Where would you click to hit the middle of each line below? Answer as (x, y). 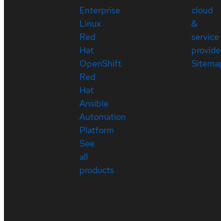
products (97, 170)
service (205, 37)
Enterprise (100, 10)
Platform (97, 130)
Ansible (94, 103)
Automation (103, 116)
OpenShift (101, 63)
